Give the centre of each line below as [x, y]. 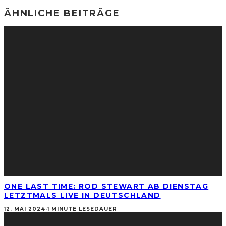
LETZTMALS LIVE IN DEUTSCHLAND [82, 195]
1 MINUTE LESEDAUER [82, 209]
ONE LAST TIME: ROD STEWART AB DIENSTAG [106, 186]
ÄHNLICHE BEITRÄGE [62, 13]
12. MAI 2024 [25, 209]
